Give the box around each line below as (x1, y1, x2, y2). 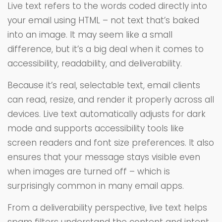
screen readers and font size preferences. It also (7, 137, 214, 149)
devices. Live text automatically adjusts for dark (7, 108, 206, 120)
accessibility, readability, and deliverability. (7, 57, 182, 70)
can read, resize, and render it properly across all (7, 94, 214, 106)
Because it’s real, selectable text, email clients (7, 79, 200, 92)
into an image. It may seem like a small (7, 29, 172, 41)
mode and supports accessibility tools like (7, 122, 184, 135)
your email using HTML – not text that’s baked (7, 14, 199, 27)
